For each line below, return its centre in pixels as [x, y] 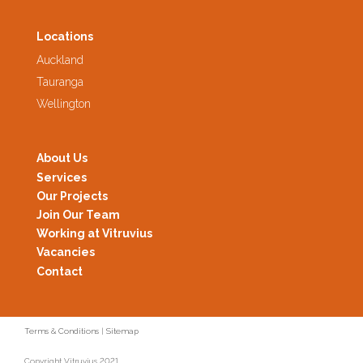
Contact [60, 271]
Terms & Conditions [62, 331]
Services [62, 177]
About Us [62, 158]
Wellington [64, 104]
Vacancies [66, 252]
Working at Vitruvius [94, 234]
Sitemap [122, 331]
